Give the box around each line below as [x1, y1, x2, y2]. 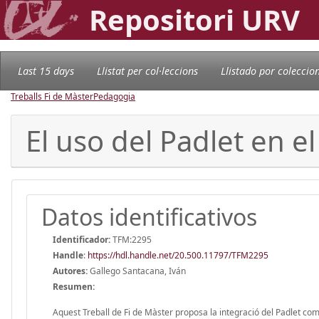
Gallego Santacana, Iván [88, 264, 186, 277]
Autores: [53, 264, 88, 277]
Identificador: [53, 233, 110, 246]
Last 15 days [18, 63, 74, 78]
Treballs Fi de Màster [11, 90, 93, 103]
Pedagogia [93, 90, 135, 103]
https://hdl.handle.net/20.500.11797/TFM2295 [88, 249, 268, 261]
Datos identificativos [41, 201, 257, 232]
